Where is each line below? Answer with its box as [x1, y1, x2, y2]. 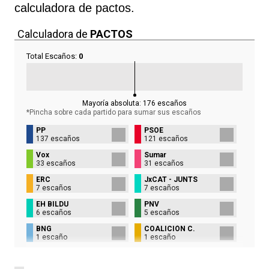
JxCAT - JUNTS [144, 175, 198, 184]
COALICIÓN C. [144, 224, 195, 233]
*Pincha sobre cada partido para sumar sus [26, 107, 170, 116]
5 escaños [144, 208, 180, 217]
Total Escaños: [26, 51, 79, 61]
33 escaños [36, 159, 76, 168]
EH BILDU [36, 199, 68, 208]
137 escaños [36, 134, 80, 143]
